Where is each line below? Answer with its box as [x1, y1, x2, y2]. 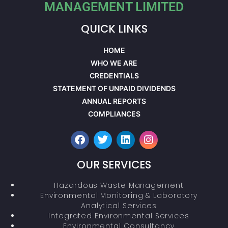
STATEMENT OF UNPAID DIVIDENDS [52, 83, 176, 93]
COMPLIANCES [88, 109, 140, 118]
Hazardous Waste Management [54, 180, 184, 190]
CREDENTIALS [89, 71, 139, 80]
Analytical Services [80, 200, 157, 211]
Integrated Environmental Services [48, 210, 189, 221]
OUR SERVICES [77, 157, 151, 172]
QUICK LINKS [80, 21, 148, 36]
